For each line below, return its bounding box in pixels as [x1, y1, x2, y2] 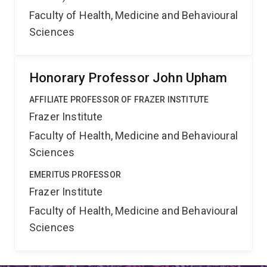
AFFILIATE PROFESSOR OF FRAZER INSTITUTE [29, 95, 209, 104]
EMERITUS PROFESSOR [29, 170, 121, 179]
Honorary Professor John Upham [29, 70, 228, 85]
